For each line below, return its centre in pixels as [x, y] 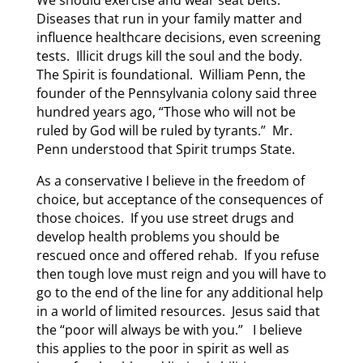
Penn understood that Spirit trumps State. [165, 149]
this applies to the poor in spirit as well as [162, 348]
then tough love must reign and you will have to [181, 273]
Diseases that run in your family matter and [169, 18]
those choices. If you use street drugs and [165, 218]
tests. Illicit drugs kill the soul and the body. [171, 56]
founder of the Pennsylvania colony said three [176, 93]
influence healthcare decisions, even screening [178, 37]
